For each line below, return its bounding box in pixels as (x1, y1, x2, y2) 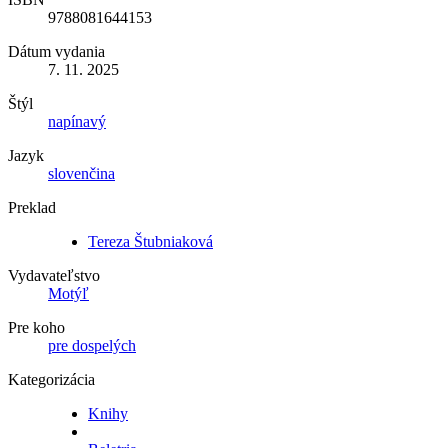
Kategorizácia (8, 370, 95, 388)
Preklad (8, 198, 56, 216)
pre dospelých (48, 336, 136, 354)
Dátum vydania (8, 42, 105, 60)
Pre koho (8, 318, 65, 336)
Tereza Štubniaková (88, 232, 213, 250)
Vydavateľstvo (8, 266, 100, 284)
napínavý (48, 112, 106, 130)
